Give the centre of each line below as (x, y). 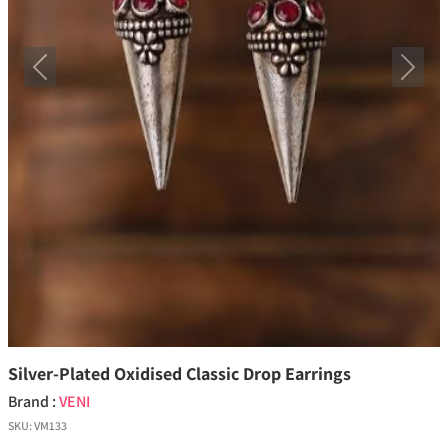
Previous (68, 77)
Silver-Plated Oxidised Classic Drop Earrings (179, 374)
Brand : (33, 402)
